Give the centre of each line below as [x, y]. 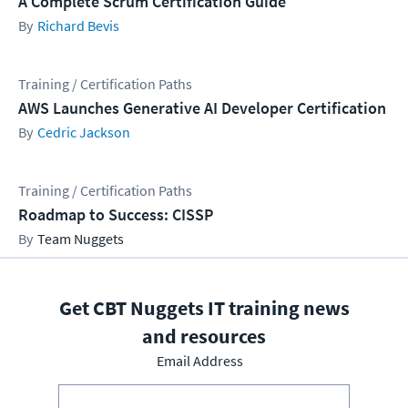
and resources [204, 337]
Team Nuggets [81, 239]
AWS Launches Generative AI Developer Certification [202, 108]
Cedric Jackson [84, 133]
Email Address [199, 361]
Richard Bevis [78, 26]
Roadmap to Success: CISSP [116, 215]
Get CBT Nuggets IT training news [204, 308]
